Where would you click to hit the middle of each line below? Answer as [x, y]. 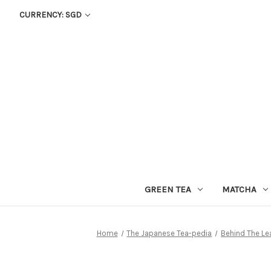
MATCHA [239, 189]
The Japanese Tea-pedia [169, 233]
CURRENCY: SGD [51, 15]
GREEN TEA [168, 189]
